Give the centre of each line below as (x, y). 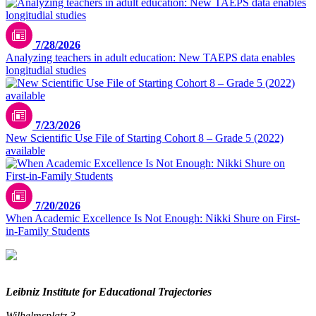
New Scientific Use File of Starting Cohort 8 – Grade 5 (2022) (145, 138)
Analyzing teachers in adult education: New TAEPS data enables (150, 57)
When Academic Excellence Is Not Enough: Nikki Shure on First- (153, 218)
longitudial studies (46, 70)
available (25, 150)
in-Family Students (48, 231)
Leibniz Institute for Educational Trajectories (109, 291)
